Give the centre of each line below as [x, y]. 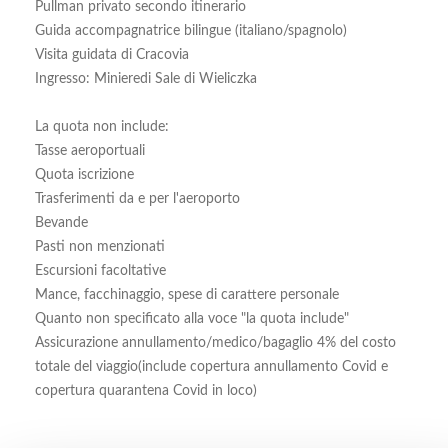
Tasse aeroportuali [90, 151]
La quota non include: [102, 127]
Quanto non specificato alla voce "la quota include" [192, 319]
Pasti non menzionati [100, 247]
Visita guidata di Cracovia [112, 55]
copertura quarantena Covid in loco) [146, 391]
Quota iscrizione [84, 175]
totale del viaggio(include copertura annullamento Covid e [211, 367]
